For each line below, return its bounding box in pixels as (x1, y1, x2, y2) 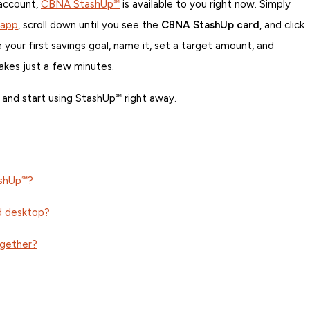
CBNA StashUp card (161, 19, 259, 32)
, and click (259, 19, 304, 32)
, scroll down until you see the (18, 19, 161, 32)
